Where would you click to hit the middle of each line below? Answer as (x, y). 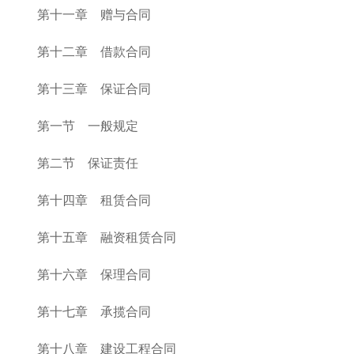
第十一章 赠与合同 (94, 15)
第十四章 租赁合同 (94, 200)
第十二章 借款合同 (94, 52)
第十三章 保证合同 (94, 89)
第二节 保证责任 (88, 163)
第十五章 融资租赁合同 (107, 237)
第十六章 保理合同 (94, 275)
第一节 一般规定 (88, 126)
